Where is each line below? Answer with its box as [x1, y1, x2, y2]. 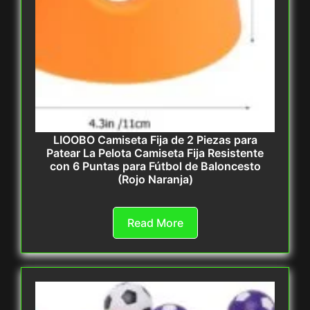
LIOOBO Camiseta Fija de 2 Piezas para [53, 133, 257, 147]
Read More [127, 216, 183, 230]
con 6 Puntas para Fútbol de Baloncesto [49, 159, 261, 174]
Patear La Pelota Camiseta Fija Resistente [46, 146, 264, 161]
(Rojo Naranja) [117, 172, 193, 187]
